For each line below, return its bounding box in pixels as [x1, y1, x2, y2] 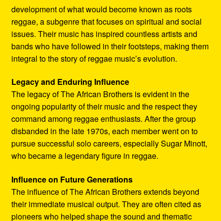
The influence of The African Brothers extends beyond [11, 186, 199, 198]
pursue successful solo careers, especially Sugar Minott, [11, 138, 207, 149]
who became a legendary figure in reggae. [11, 150, 158, 162]
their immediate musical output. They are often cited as [11, 198, 201, 210]
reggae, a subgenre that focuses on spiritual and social [11, 15, 202, 27]
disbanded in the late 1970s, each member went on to [11, 125, 198, 137]
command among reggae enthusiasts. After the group [11, 113, 196, 125]
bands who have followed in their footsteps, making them [11, 40, 209, 52]
